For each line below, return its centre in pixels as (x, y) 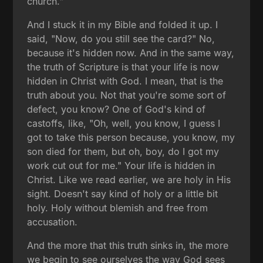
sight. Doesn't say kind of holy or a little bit (123, 193)
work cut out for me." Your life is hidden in (121, 165)
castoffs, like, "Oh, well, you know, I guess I (124, 123)
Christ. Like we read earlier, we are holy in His (129, 179)
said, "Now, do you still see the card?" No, (121, 38)
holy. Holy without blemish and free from (118, 208)
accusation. (53, 222)
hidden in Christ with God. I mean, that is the (125, 81)
